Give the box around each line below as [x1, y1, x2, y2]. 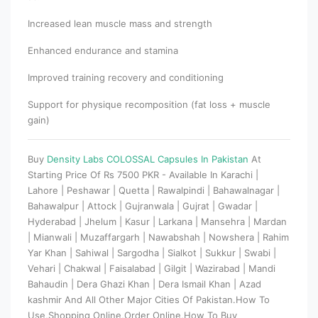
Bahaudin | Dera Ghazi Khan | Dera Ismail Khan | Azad [28, 278, 261, 290]
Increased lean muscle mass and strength [28, 17, 212, 29]
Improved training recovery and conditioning [28, 71, 224, 83]
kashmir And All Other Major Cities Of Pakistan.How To [28, 293, 270, 305]
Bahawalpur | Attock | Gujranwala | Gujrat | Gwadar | [28, 199, 258, 212]
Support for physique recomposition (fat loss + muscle [28, 98, 270, 110]
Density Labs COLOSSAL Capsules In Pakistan [47, 153, 251, 165]
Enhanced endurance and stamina [28, 44, 178, 56]
